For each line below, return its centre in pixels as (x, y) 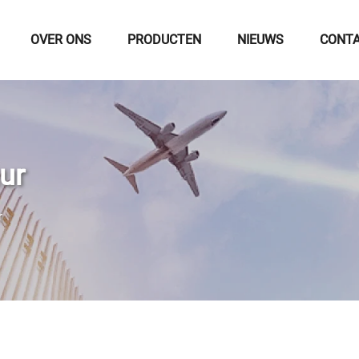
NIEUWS (260, 40)
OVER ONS (61, 40)
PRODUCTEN (164, 40)
